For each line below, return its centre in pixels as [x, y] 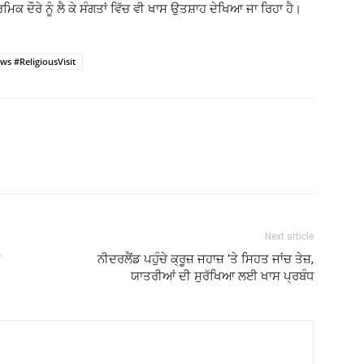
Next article [289, 236]
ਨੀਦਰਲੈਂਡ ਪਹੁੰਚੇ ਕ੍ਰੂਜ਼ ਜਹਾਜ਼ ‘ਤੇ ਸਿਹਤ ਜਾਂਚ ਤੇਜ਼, [206, 259]
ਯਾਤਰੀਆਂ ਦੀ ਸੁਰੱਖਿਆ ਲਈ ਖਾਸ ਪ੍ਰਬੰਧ [222, 276]
